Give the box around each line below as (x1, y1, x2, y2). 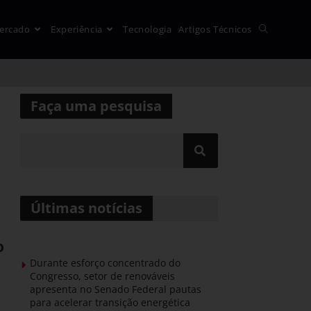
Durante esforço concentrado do (30, 256, 180, 269)
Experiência (51, 23, 103, 35)
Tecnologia (123, 23, 172, 35)
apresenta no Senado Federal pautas (30, 283, 201, 296)
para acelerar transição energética (30, 296, 190, 309)
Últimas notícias (31, 199, 142, 217)
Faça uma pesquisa (31, 96, 162, 115)
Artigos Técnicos (178, 23, 252, 35)
